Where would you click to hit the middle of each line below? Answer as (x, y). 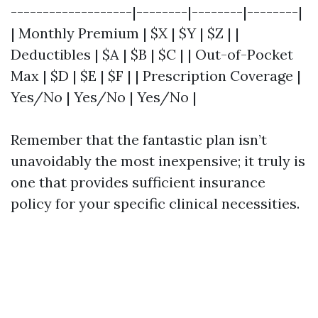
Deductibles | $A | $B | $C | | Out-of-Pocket (152, 54)
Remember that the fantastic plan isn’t (139, 139)
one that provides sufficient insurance (138, 182)
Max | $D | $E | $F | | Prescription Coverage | (156, 76)
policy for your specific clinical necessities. (155, 203)
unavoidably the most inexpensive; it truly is (158, 161)
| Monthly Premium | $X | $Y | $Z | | (125, 33)
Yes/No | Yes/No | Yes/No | (104, 97)
